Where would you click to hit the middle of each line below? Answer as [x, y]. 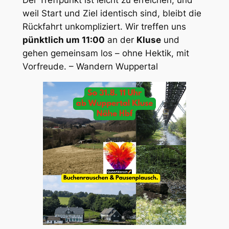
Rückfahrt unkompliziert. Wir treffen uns [104, 27]
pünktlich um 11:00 [63, 40]
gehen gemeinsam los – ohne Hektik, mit [106, 53]
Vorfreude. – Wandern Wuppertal [90, 66]
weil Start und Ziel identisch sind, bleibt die [112, 13]
